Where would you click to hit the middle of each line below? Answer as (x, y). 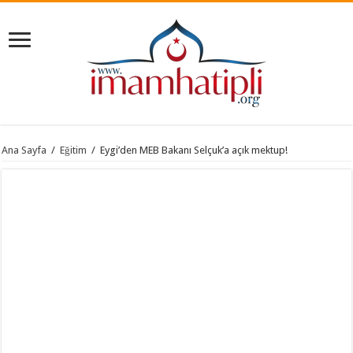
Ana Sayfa (24, 150)
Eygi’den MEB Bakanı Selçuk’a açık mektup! (194, 150)
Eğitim (74, 150)
